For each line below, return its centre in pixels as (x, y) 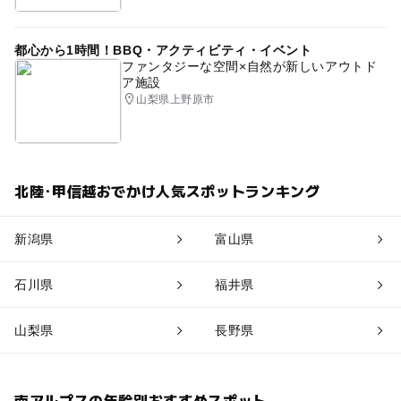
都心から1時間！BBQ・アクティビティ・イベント (163, 50)
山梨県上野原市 (175, 99)
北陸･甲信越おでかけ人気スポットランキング (167, 190)
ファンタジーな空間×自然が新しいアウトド (249, 66)
